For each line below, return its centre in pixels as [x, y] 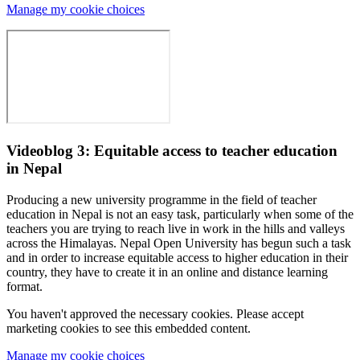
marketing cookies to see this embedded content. [129, 328]
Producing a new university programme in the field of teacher [162, 199]
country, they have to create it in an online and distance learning [167, 272]
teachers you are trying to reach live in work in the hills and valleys [176, 228]
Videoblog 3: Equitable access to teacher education [172, 151]
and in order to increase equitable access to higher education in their [177, 257]
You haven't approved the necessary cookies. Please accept [155, 313]
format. [25, 286]
